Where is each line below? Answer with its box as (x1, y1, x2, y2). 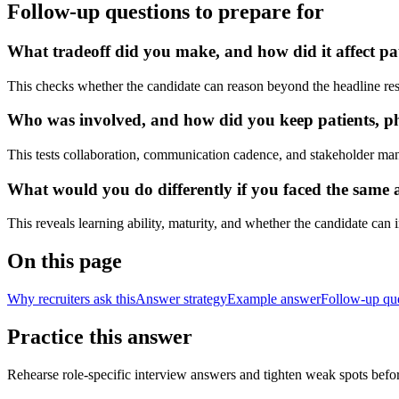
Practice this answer (7, 325, 192, 349)
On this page (7, 249, 122, 273)
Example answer (227, 291, 321, 307)
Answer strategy (135, 291, 227, 307)
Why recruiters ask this (7, 291, 135, 307)
